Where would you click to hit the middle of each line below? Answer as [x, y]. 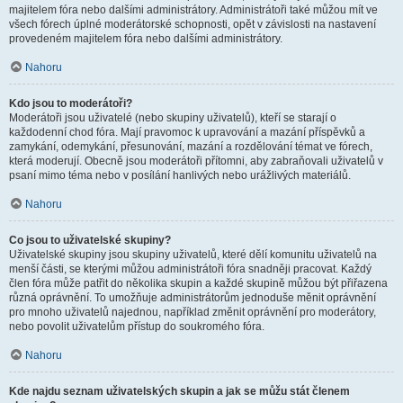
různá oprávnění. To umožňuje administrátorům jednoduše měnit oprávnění [193, 298]
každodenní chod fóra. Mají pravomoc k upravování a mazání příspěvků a [187, 132]
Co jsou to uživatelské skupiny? [90, 240]
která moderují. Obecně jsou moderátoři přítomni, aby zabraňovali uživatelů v [196, 161]
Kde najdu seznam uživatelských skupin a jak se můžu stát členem [179, 391]
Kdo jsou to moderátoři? [71, 103]
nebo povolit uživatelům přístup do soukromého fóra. [137, 327]
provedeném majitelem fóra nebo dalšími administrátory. [146, 39]
